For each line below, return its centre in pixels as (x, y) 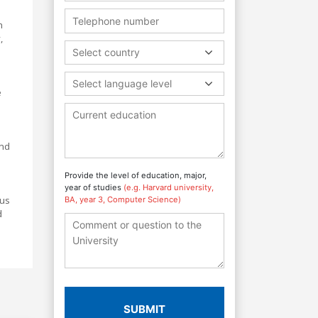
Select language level (122, 83)
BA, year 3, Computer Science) (123, 199)
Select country (106, 52)
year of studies (94, 187)
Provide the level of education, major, (136, 175)
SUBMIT (144, 309)
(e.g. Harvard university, (169, 187)
